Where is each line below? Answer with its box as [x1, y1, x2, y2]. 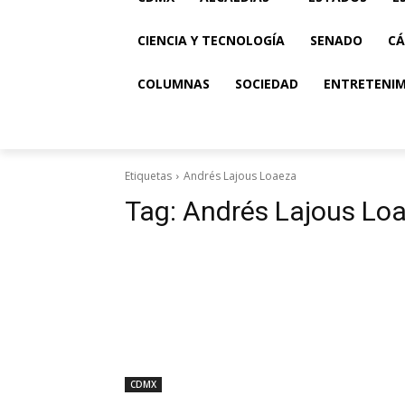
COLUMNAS [137, 75, 210, 92]
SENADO [310, 32, 363, 49]
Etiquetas [125, 168, 172, 184]
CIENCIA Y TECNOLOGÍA [137, 32, 285, 49]
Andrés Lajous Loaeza [184, 168, 297, 184]
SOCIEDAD [235, 75, 298, 92]
